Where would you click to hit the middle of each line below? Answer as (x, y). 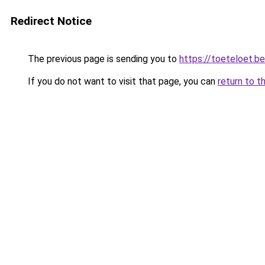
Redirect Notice (51, 21)
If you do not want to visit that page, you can (122, 81)
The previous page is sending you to (102, 59)
